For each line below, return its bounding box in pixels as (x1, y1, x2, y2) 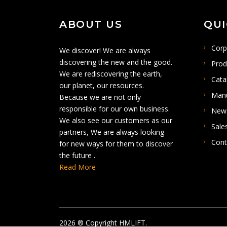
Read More (59, 162, 96, 172)
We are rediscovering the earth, (59, 69, 162, 79)
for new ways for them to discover (59, 139, 173, 149)
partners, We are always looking (59, 127, 164, 137)
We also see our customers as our (59, 116, 172, 126)
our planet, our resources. (59, 81, 144, 91)
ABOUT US (59, 18, 122, 31)
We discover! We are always (59, 46, 150, 56)
